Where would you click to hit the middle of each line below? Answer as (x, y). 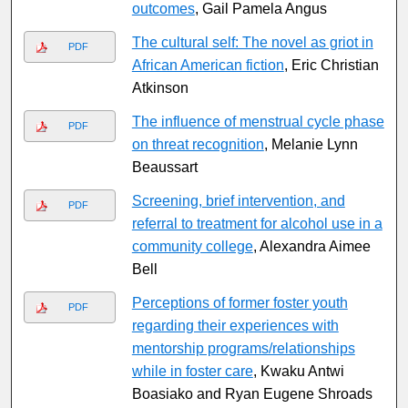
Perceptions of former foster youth (240, 303)
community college (192, 247)
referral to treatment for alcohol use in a (257, 224)
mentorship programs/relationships (243, 349)
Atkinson (160, 88)
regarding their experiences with (235, 326)
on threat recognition (198, 145)
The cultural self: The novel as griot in (252, 43)
